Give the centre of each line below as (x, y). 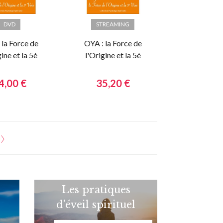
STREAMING (113, 24)
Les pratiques (96, 190)
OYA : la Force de (113, 43)
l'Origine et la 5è (113, 55)
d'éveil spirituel (96, 205)
